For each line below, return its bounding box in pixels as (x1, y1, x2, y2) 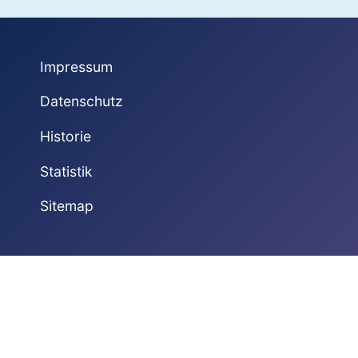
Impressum (39, 58, 113, 75)
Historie (39, 128, 91, 145)
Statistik (39, 162, 93, 180)
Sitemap (39, 197, 93, 215)
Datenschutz (39, 93, 123, 110)
